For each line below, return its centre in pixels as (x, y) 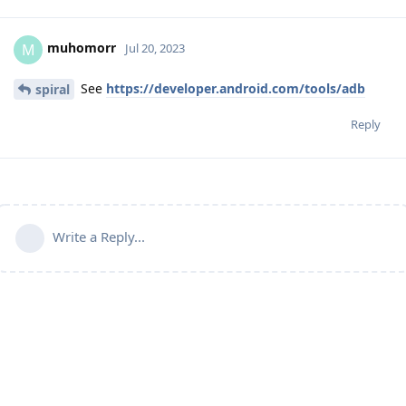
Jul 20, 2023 (155, 48)
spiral (53, 90)
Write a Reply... (99, 237)
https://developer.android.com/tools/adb (236, 88)
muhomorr (82, 48)
